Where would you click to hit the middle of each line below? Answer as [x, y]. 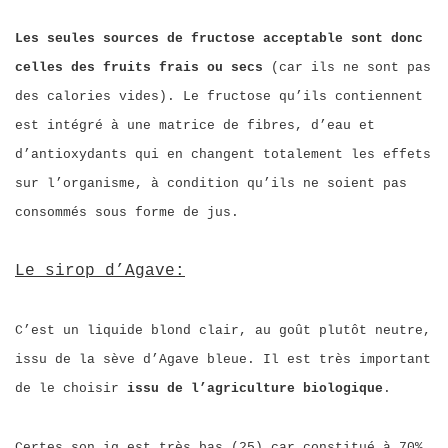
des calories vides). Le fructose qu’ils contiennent [219, 96]
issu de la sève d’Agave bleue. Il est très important [223, 359]
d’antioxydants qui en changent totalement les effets [223, 154]
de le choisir [71, 388]
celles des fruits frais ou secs [139, 67]
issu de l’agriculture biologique [255, 388]
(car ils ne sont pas [347, 67]
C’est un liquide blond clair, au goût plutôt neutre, [223, 330]
